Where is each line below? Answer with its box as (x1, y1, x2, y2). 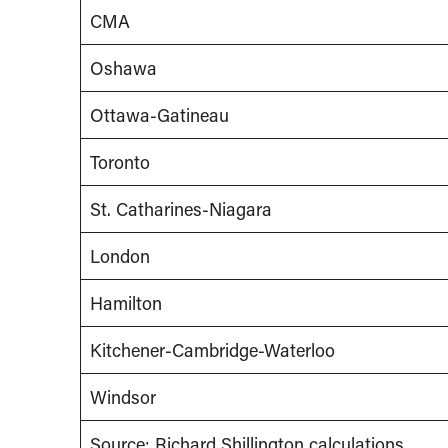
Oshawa (90, 56, 157, 81)
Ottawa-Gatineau (90, 103, 229, 128)
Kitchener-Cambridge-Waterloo (90, 338, 335, 363)
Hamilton (90, 291, 162, 316)
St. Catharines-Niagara (90, 197, 272, 222)
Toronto (90, 150, 150, 175)
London (90, 244, 150, 269)
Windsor (90, 385, 156, 410)
